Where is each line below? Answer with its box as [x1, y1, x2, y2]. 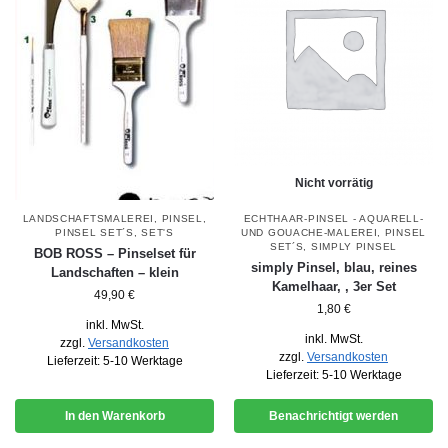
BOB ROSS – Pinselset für [33, 245, 196, 261]
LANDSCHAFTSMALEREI [22, 212, 155, 224]
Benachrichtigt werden [269, 408, 398, 423]
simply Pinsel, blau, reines [250, 259, 417, 275]
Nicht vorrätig [294, 175, 373, 190]
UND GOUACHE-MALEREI [241, 226, 378, 238]
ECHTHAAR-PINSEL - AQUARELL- [243, 212, 424, 224]
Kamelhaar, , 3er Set [271, 278, 396, 294]
